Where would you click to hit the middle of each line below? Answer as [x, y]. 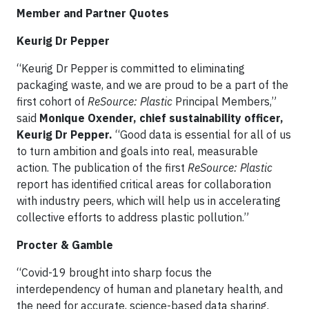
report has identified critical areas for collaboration [144, 184]
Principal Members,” [225, 101]
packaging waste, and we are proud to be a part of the [152, 85]
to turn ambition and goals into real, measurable [137, 151]
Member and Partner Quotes [93, 13]
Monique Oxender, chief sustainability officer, [160, 118]
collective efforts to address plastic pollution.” [133, 217]
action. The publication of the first [102, 168]
